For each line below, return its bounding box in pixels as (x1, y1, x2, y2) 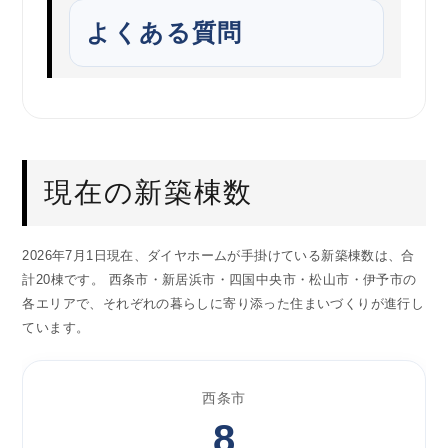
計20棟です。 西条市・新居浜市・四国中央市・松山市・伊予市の (22, 272, 417, 288)
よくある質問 (86, 18, 243, 46)
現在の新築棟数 (44, 177, 254, 209)
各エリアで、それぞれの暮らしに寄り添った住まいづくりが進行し (22, 296, 425, 312)
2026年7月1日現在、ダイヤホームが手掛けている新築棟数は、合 (22, 248, 415, 264)
